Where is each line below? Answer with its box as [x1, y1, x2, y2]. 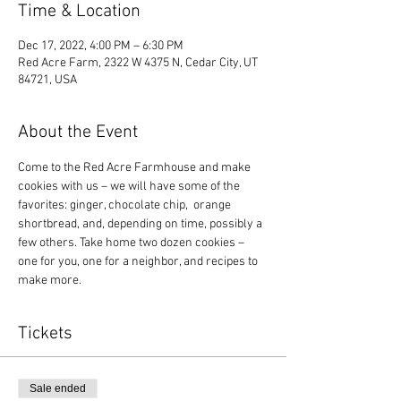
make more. [18, 273, 81, 289]
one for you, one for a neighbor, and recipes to [18, 254, 260, 270]
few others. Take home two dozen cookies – [18, 235, 247, 252]
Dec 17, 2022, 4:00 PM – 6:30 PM [18, 38, 183, 55]
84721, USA [18, 73, 77, 89]
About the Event [18, 122, 138, 144]
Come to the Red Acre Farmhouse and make [18, 160, 253, 176]
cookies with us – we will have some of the [18, 179, 243, 195]
